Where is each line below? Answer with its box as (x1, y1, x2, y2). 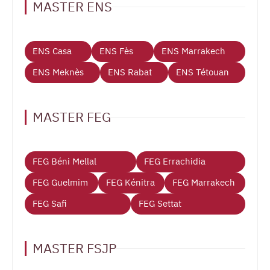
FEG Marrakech (172, 176, 236, 190)
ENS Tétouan (176, 66, 229, 80)
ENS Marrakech (161, 45, 225, 58)
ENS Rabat (108, 66, 152, 80)
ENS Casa (33, 45, 72, 58)
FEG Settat (139, 197, 181, 211)
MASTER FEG (33, 107, 111, 128)
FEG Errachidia (144, 155, 206, 169)
